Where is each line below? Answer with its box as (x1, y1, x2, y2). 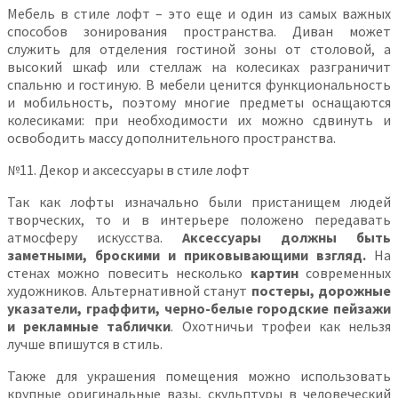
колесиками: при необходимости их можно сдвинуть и (7, 110, 391, 129)
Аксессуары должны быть (182, 227, 391, 246)
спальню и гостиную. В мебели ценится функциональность (7, 75, 391, 93)
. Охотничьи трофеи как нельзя (171, 316, 392, 335)
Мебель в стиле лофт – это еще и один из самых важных (7, 4, 391, 22)
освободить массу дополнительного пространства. (7, 128, 336, 147)
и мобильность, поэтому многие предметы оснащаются (7, 92, 391, 111)
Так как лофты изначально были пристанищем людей (7, 192, 391, 211)
